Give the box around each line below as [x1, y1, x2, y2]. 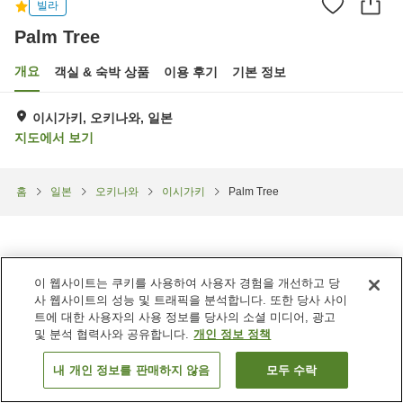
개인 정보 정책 [193, 327, 272, 341]
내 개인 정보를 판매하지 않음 [53, 363, 210, 377]
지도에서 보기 [14, 130, 94, 145]
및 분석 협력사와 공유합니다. [34, 327, 190, 341]
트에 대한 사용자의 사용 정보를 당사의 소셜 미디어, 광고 [34, 310, 336, 324]
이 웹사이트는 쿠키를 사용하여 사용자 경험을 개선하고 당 [34, 276, 341, 290]
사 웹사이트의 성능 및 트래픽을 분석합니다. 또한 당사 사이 [34, 293, 348, 307]
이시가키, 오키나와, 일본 [32, 110, 173, 125]
